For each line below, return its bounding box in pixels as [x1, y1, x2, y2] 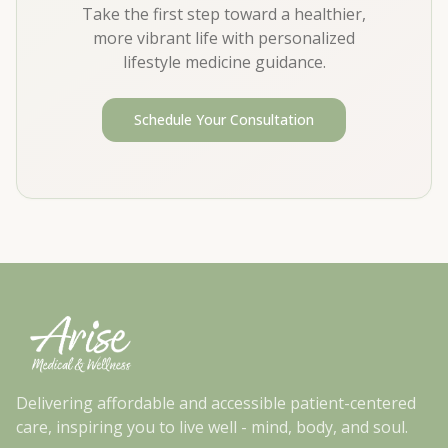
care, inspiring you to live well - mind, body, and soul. [16, 416, 408, 438]
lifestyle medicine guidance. [122, 51, 326, 73]
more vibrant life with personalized [93, 27, 355, 49]
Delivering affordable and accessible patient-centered [16, 392, 416, 414]
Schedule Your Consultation [134, 110, 314, 129]
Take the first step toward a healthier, [82, 3, 366, 25]
